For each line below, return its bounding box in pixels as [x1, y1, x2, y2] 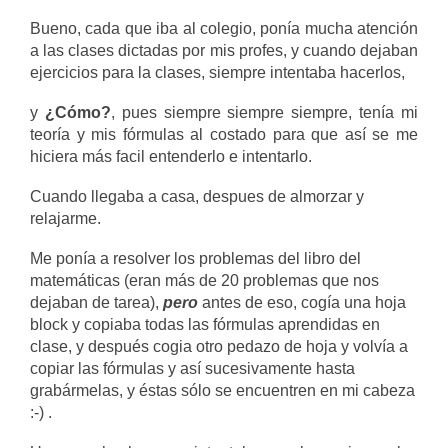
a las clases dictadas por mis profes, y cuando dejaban [30, 42, 418, 59]
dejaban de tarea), [30, 294, 163, 311]
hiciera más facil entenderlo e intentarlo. [30, 148, 312, 165]
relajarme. [30, 210, 101, 227]
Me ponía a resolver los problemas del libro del [30, 250, 361, 267]
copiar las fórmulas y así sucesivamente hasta [30, 360, 355, 377]
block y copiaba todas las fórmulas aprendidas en [30, 316, 380, 333]
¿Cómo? [44, 104, 111, 121]
